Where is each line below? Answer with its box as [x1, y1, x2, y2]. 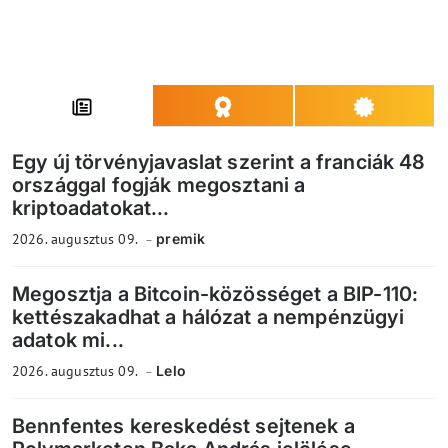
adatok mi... [12, 327, 124, 352]
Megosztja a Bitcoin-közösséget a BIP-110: [12, 281, 419, 306]
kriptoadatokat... [12, 195, 170, 220]
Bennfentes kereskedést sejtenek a [12, 413, 355, 438]
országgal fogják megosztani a [12, 172, 306, 197]
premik [156, 229, 206, 247]
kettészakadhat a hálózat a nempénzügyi [12, 304, 404, 329]
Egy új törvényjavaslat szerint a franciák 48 [12, 149, 426, 174]
